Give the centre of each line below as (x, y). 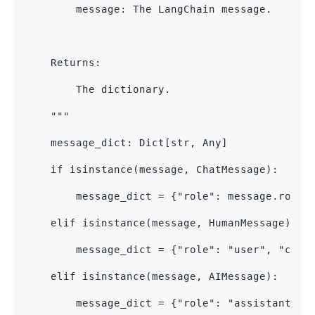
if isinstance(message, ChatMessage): (152, 170)
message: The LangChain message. (149, 9)
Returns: (63, 63)
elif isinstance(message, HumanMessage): (161, 223)
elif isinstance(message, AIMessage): (152, 277)
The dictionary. (98, 90)
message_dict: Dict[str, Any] (127, 143)
